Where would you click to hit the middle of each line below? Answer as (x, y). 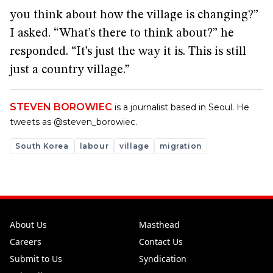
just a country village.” (70, 70)
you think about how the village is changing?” (134, 15)
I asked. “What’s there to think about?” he (122, 34)
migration (181, 146)
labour (94, 146)
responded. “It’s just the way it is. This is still (128, 52)
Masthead (159, 225)
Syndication (163, 259)
